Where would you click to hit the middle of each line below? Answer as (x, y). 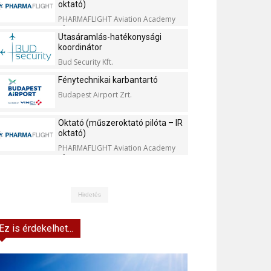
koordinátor (80, 47)
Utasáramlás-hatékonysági (110, 37)
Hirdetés (90, 194)
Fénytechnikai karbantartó (108, 80)
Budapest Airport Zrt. (95, 95)
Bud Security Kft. (86, 62)
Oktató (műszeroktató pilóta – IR (120, 123)
